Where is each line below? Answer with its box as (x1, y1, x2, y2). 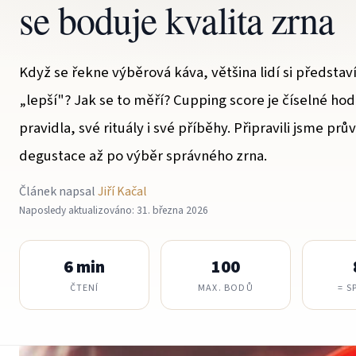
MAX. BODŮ (198, 281, 253, 295)
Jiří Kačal (98, 182, 147, 200)
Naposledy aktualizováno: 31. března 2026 (19, 202, 208, 218)
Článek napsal (19, 182, 98, 200)
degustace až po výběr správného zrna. (19, 145, 267, 166)
